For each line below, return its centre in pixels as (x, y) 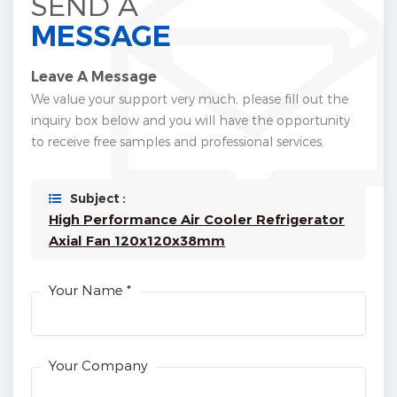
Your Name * (90, 290)
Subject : (98, 199)
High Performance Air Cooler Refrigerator (197, 220)
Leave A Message (94, 77)
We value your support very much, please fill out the (190, 99)
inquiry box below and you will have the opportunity (191, 121)
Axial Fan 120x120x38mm (137, 241)
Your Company (98, 366)
